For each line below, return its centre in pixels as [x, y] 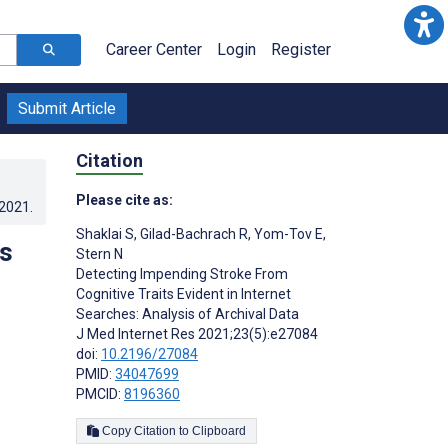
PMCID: [100, 393]
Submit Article [67, 108]
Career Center [154, 49]
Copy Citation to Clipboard [219, 430]
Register [301, 49]
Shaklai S [105, 233]
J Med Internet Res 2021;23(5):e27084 [197, 333]
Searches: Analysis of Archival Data [187, 313]
